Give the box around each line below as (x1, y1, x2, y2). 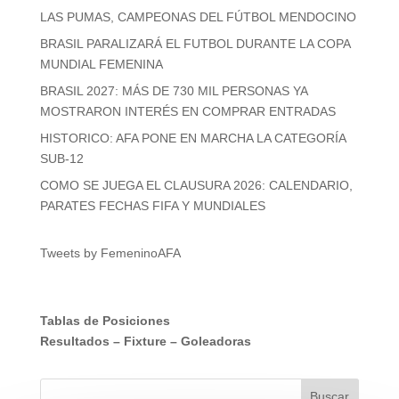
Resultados (39, 334, 110, 349)
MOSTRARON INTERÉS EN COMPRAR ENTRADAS (39, 104, 336, 119)
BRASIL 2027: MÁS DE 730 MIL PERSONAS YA (39, 84, 307, 99)
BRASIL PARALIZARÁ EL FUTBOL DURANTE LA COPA (39, 37, 350, 52)
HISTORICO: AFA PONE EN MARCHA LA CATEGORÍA (39, 131, 346, 146)
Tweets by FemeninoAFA (39, 246, 181, 261)
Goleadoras (180, 334, 251, 349)
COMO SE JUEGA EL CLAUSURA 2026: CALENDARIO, (39, 178, 353, 193)
